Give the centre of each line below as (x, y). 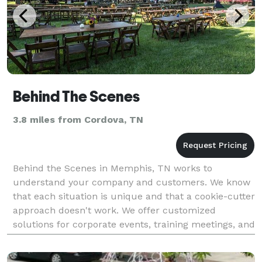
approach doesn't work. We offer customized (114, 210)
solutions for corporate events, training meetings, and (134, 224)
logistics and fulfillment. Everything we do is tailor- (127, 238)
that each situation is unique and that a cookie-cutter (134, 196)
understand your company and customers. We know (132, 182)
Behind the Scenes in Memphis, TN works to (113, 168)
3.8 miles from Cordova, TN (78, 119)
